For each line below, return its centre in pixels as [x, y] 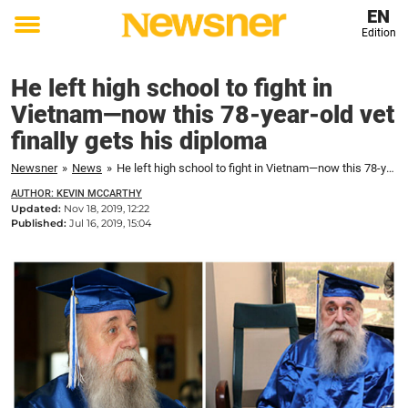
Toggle [39, 37]
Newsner [34, 168]
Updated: [37, 209]
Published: [40, 223]
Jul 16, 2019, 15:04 [110, 223]
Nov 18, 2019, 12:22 [107, 209]
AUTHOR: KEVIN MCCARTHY [76, 194]
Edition [378, 33]
